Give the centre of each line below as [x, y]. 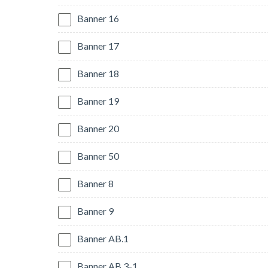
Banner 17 [98, 46]
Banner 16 [98, 19]
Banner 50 [98, 156]
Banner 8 [95, 184]
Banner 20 [98, 129]
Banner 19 [98, 101]
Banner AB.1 [103, 239]
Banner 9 [95, 211]
